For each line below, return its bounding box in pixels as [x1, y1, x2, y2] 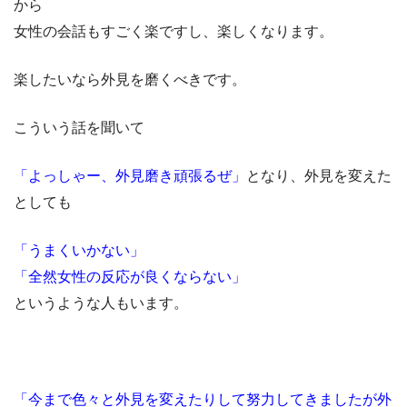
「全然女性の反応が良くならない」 [14, 269, 246, 285]
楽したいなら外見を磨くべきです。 [14, 72, 246, 88]
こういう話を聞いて [14, 120, 144, 136]
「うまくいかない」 [14, 243, 144, 259]
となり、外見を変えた [246, 168, 392, 184]
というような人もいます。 [14, 295, 188, 312]
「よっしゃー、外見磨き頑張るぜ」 [14, 168, 246, 184]
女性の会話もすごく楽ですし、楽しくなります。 [14, 24, 333, 40]
